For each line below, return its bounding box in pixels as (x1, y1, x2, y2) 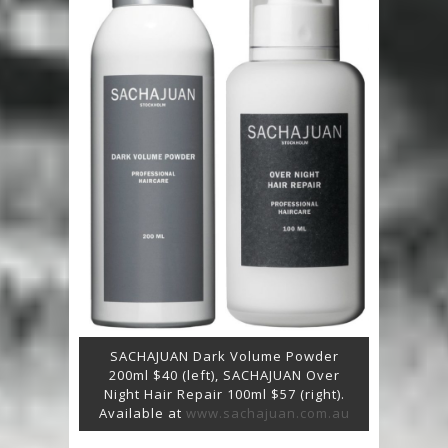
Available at (98, 404, 186, 423)
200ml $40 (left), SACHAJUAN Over (108, 366, 340, 385)
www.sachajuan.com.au (185, 404, 350, 423)
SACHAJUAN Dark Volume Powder (109, 347, 339, 366)
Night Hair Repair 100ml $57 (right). (103, 385, 345, 404)
